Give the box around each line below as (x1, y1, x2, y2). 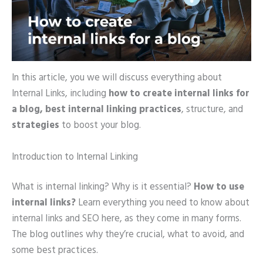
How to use (194, 180, 244, 195)
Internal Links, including (12, 86, 109, 102)
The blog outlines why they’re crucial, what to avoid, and (12, 227, 244, 243)
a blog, (12, 102, 43, 118)
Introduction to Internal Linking (12, 149, 138, 165)
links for (213, 86, 249, 102)
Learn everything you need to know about (76, 195, 249, 211)
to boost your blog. (59, 118, 141, 134)
